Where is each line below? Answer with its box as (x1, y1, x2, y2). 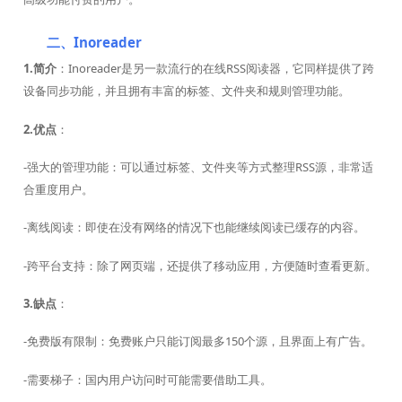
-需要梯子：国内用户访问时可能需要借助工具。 (22, 371, 272, 388)
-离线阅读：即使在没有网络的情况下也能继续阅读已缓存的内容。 (22, 219, 365, 236)
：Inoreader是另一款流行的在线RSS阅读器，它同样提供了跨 (56, 60, 374, 77)
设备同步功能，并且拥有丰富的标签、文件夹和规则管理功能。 (22, 83, 350, 100)
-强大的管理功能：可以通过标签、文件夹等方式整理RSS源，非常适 (22, 158, 373, 175)
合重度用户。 (22, 180, 93, 197)
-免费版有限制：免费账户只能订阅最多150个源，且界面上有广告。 (22, 333, 372, 350)
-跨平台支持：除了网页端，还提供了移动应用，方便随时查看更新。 (22, 257, 377, 274)
